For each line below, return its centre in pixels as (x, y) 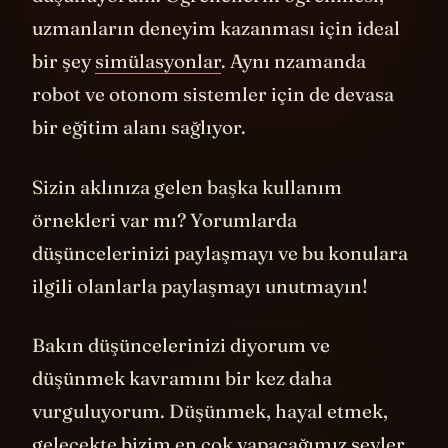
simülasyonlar (158, 91)
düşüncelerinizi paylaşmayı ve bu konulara (220, 282)
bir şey (63, 91)
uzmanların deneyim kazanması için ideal (216, 58)
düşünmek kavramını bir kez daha (182, 408)
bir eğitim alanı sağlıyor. (139, 157)
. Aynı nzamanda (293, 91)
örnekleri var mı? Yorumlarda (164, 249)
